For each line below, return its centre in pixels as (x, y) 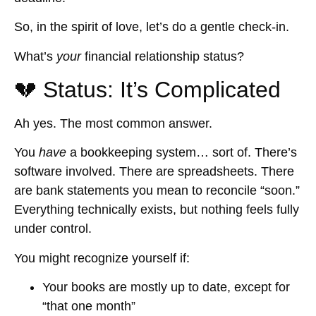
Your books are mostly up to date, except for (166, 287)
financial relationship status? (163, 56)
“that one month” (89, 306)
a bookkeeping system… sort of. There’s (182, 153)
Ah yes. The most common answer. (113, 124)
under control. (53, 229)
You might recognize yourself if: (102, 258)
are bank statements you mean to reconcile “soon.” (157, 191)
